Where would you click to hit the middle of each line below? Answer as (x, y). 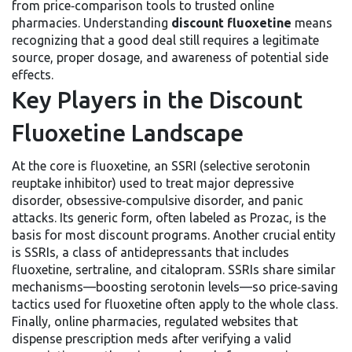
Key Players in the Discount (157, 100)
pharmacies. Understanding (92, 23)
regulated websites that (231, 321)
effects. (33, 75)
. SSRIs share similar (279, 269)
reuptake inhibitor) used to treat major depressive (153, 183)
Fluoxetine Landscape (128, 133)
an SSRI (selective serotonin (232, 166)
